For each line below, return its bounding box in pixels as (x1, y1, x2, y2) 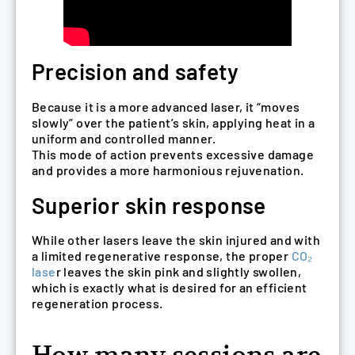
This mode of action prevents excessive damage (32, 146, 314, 162)
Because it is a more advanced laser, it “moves (32, 98, 300, 114)
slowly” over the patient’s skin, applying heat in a (32, 114, 315, 130)
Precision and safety (32, 58, 239, 86)
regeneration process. (32, 296, 163, 311)
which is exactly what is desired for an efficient (32, 280, 307, 296)
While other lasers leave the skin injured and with (32, 232, 320, 248)
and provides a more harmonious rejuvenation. (32, 162, 304, 177)
